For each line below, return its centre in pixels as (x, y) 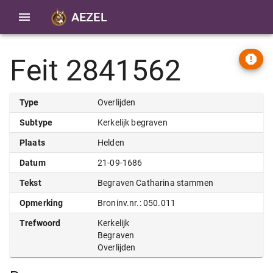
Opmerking (41, 203)
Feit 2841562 (95, 70)
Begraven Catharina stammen (155, 183)
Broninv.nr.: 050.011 (136, 203)
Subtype (36, 122)
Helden (111, 143)
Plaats (32, 143)
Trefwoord (40, 223)
